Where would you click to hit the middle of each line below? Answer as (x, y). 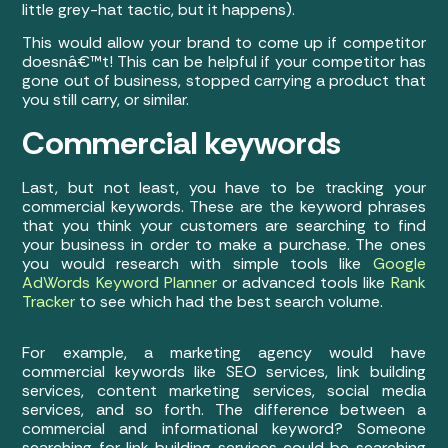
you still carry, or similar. (106, 100)
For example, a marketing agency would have (224, 352)
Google (399, 263)
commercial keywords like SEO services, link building (224, 371)
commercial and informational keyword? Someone (224, 428)
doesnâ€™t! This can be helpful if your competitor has (224, 62)
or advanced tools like (303, 282)
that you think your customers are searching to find (224, 225)
